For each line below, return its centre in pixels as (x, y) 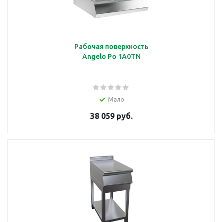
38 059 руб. (111, 116)
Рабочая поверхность (111, 46)
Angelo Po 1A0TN (111, 56)
